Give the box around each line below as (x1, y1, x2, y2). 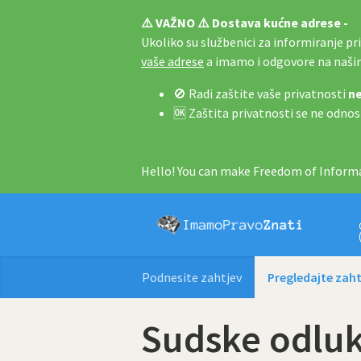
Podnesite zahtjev (142, 269, 242, 285)
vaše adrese (141, 53, 204, 69)
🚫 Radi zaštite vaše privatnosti (173, 85, 348, 102)
